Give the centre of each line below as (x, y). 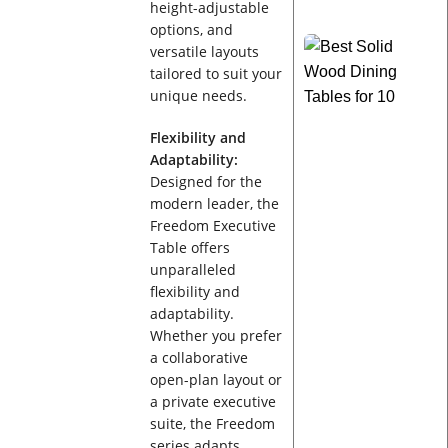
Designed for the (205, 182)
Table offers (189, 248)
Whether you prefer (215, 336)
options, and (191, 30)
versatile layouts (204, 52)
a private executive (212, 402)
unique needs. (198, 96)
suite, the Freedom (212, 424)
